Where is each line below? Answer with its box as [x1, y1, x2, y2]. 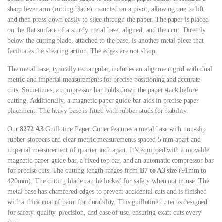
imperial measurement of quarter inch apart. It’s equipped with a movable [7, 146, 209, 154]
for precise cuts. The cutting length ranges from [7, 167, 140, 175]
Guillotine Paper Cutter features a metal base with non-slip [43, 125, 206, 133]
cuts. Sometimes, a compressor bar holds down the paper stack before [7, 86, 198, 94]
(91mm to [177, 167, 207, 175]
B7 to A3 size [140, 167, 177, 175]
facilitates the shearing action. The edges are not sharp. [7, 47, 158, 55]
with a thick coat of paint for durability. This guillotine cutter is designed [7, 198, 208, 206]
